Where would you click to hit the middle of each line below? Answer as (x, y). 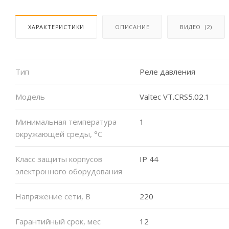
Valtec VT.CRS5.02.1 (174, 96)
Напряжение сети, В (53, 196)
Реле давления (167, 71)
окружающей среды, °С (59, 134)
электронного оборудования (69, 171)
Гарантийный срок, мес (58, 221)
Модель (30, 96)
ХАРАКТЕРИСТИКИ (56, 27)
